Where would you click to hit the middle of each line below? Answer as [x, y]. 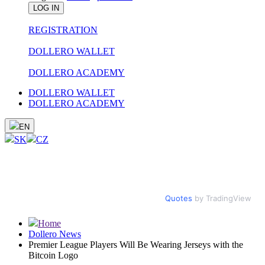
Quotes [179, 198]
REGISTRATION [63, 30]
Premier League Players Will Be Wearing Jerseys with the [136, 245]
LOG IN [46, 8]
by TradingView [222, 198]
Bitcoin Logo [53, 255]
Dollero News [55, 234]
